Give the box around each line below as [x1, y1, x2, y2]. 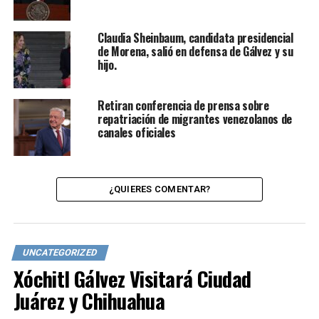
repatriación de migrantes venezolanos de [97, 110, 293, 128]
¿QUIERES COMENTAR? [108, 184, 211, 195]
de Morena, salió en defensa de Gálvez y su [97, 43, 293, 61]
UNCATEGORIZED [21, 247, 99, 258]
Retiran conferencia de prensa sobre [97, 97, 269, 115]
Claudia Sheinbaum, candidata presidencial [97, 29, 293, 47]
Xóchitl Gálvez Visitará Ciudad [13, 263, 251, 294]
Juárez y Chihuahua [13, 286, 165, 316]
